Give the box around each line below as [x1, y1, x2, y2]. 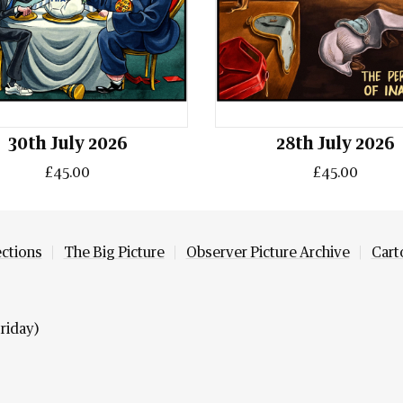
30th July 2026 [7, 136, 128, 154]
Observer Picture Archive [185, 245, 350, 260]
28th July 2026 [275, 136, 395, 154]
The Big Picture [63, 245, 165, 260]
